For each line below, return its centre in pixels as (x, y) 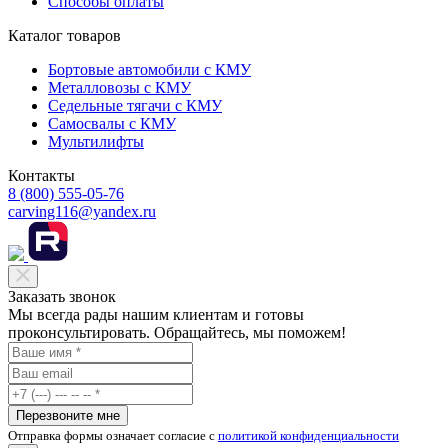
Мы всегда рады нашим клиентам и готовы (156, 314)
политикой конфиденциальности (308, 435)
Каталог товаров (64, 35)
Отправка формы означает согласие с (113, 435)
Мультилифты (96, 141)
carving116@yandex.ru (82, 211)
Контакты (41, 175)
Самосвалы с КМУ (112, 123)
